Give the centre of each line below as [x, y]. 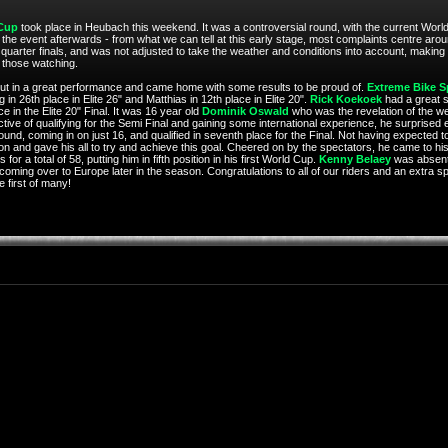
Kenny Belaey [354, 159]
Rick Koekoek [345, 99]
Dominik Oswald [245, 111]
